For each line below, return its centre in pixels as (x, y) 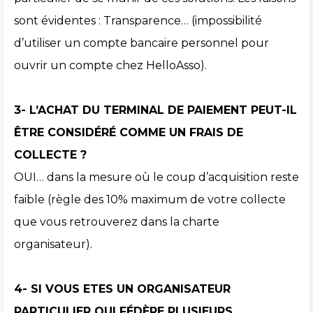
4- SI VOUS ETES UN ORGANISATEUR (122, 289)
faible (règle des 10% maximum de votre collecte (150, 200)
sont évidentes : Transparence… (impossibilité (138, 21)
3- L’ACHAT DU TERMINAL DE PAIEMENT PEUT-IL (155, 110)
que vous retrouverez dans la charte (117, 222)
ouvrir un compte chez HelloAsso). (110, 66)
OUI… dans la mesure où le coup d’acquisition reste (156, 177)
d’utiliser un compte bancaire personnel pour (141, 43)
